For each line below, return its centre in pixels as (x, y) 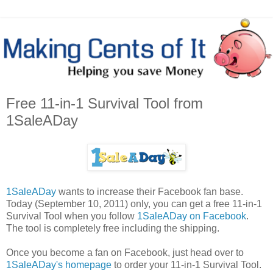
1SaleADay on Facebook (192, 216)
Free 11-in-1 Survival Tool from (105, 104)
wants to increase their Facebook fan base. (150, 192)
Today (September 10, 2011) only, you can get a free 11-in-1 (134, 204)
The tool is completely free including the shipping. (113, 229)
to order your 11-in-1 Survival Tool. (186, 265)
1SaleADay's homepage (59, 265)
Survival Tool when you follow (72, 216)
